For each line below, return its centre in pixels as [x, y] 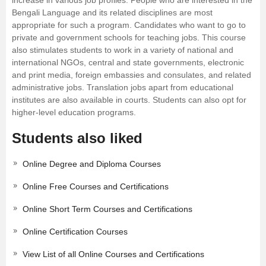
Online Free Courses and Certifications [96, 187]
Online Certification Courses [75, 232]
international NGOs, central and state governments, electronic [128, 62]
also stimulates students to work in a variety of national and [123, 50]
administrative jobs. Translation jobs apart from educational [123, 87]
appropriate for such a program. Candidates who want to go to [129, 25]
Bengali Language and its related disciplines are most [112, 12]
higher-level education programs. [74, 112]
